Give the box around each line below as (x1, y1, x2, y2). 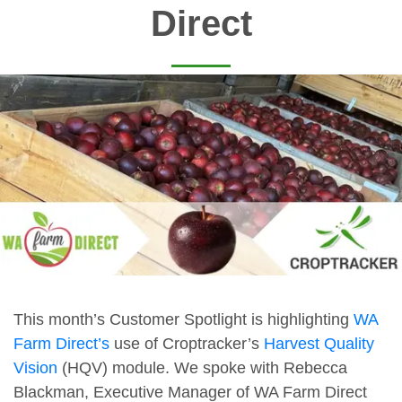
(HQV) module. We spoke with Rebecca (57, 359, 347, 378)
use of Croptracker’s (109, 335, 264, 354)
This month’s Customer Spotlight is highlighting (13, 310, 354, 329)
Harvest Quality (264, 335, 374, 354)
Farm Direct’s (13, 335, 109, 354)
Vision (13, 359, 57, 378)
